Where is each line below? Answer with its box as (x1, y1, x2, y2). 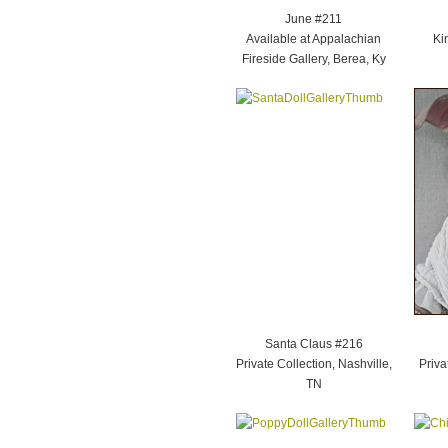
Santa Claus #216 (264, 337, 363, 351)
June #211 (285, 12, 342, 26)
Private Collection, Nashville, (235, 357, 392, 371)
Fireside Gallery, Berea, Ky (241, 52, 386, 66)
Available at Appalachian (246, 32, 381, 46)
